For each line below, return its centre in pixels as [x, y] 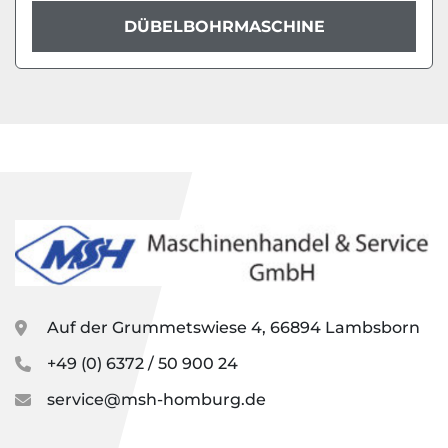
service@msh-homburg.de [156, 399]
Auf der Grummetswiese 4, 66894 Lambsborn [233, 327]
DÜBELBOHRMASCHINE [224, 27]
